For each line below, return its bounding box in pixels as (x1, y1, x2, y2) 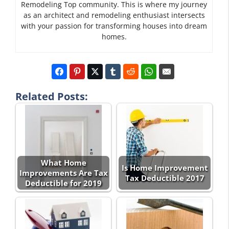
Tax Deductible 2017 (125, 172, 204, 183)
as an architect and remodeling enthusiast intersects (23, 10, 205, 20)
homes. (101, 31, 127, 41)
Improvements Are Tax (19, 167, 108, 178)
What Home (40, 157, 86, 168)
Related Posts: (15, 89, 88, 103)
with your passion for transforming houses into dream (21, 20, 207, 31)
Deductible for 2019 (25, 177, 102, 188)
